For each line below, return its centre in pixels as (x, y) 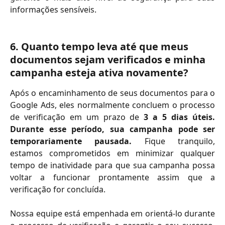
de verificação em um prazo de (77, 117)
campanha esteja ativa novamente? (99, 72)
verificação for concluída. (58, 189)
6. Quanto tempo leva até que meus (100, 46)
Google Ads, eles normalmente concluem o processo (113, 105)
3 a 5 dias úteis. (180, 117)
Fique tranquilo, (174, 141)
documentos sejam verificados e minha (109, 59)
